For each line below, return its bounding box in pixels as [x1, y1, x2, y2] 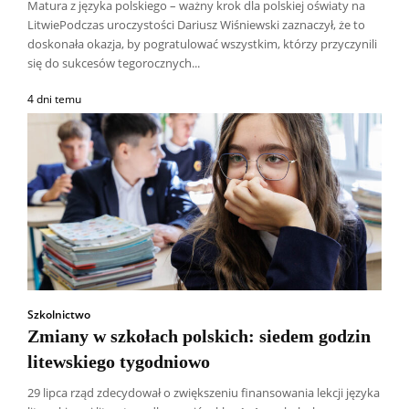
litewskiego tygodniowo [27, 351, 210, 372]
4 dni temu [27, 91, 81, 108]
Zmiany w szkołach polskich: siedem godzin [27, 326, 371, 347]
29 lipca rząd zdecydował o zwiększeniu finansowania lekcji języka [27, 384, 380, 402]
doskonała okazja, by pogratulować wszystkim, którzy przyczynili [27, 36, 377, 53]
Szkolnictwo [27, 307, 90, 323]
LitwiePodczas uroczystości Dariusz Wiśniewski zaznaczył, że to [27, 16, 365, 34]
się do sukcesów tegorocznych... [27, 55, 200, 72]
